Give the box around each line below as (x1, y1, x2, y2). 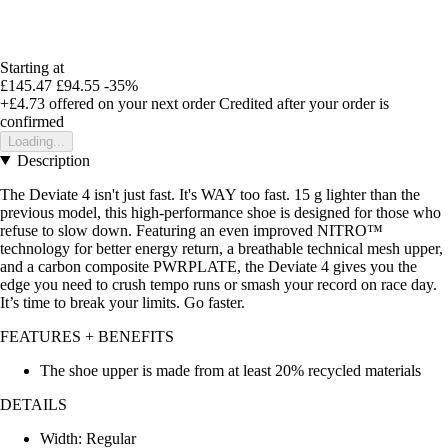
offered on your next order (45, 94, 215, 112)
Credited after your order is (219, 94, 389, 112)
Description (16, 151, 90, 169)
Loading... (8, 133, 65, 149)
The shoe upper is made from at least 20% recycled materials (40, 361, 421, 379)
